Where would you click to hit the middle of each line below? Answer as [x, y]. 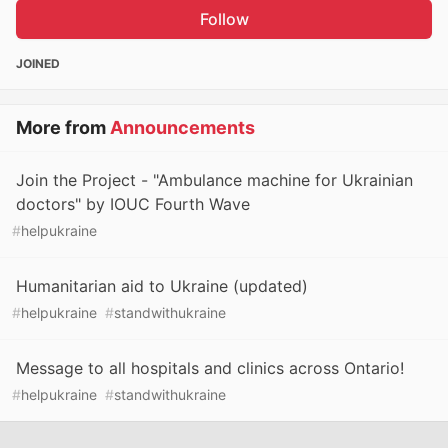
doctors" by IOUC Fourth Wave [133, 204]
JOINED [38, 64]
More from [63, 128]
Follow [224, 19]
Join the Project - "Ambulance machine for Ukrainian [214, 180]
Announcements [182, 128]
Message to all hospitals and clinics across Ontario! [210, 368]
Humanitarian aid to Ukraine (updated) [162, 286]
